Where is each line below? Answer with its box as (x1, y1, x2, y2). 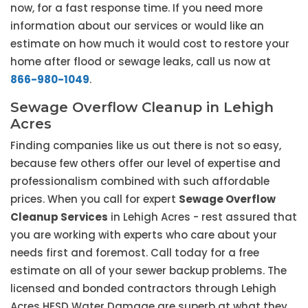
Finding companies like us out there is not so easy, (10, 138, 281, 153)
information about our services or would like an (10, 19, 264, 34)
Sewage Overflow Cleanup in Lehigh (10, 99, 274, 116)
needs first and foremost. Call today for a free (10, 245, 259, 261)
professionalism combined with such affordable (10, 174, 269, 189)
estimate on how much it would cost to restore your (10, 36, 289, 52)
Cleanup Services (10, 210, 108, 225)
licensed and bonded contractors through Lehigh (10, 281, 276, 296)
